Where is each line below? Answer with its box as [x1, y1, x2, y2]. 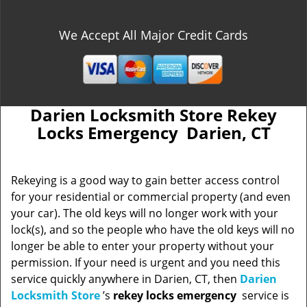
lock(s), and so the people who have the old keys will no [11, 222, 295, 237]
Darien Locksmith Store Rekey [30, 103, 277, 126]
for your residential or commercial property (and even [11, 189, 291, 204]
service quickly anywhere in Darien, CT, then [11, 271, 240, 286]
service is [239, 288, 289, 303]
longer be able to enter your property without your [11, 238, 274, 254]
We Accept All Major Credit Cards [59, 27, 248, 43]
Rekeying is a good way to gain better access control [11, 173, 280, 188]
